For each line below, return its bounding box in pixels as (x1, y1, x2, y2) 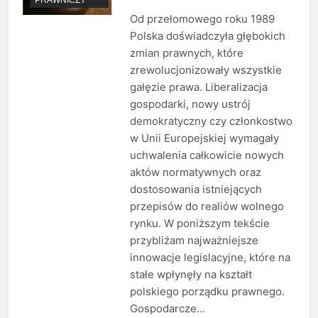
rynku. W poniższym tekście (129, 216, 270, 231)
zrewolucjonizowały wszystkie (129, 63, 282, 77)
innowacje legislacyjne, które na (129, 251, 290, 265)
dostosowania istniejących (129, 182, 262, 197)
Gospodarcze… (129, 302, 205, 316)
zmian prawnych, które (129, 46, 243, 60)
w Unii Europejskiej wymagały (129, 131, 279, 146)
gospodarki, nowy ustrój (129, 97, 251, 111)
